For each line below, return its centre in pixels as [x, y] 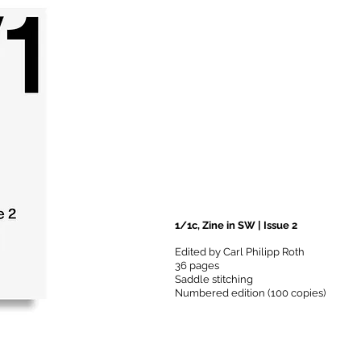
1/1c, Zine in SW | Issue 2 [236, 225]
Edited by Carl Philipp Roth [240, 252]
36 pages [197, 266]
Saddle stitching [214, 279]
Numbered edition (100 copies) [250, 293]
